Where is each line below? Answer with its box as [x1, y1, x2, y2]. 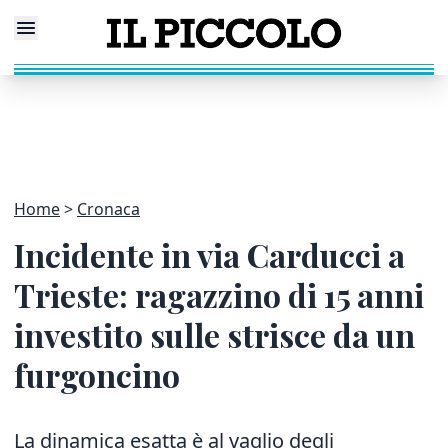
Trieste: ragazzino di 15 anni [14, 273, 424, 316]
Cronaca [77, 198, 140, 220]
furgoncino [14, 353, 180, 396]
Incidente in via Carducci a [14, 233, 405, 276]
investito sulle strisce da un [14, 313, 415, 356]
